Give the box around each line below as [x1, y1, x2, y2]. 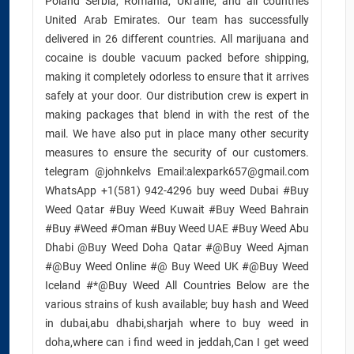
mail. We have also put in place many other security [45, 127, 309, 140]
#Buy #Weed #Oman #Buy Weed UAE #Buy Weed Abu [45, 222, 309, 235]
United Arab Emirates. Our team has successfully [45, 13, 309, 26]
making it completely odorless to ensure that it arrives [45, 70, 309, 83]
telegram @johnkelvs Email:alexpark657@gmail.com [45, 165, 309, 178]
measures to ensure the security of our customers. [45, 146, 309, 159]
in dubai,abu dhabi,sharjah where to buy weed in [45, 317, 309, 330]
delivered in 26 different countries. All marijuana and [45, 32, 309, 45]
